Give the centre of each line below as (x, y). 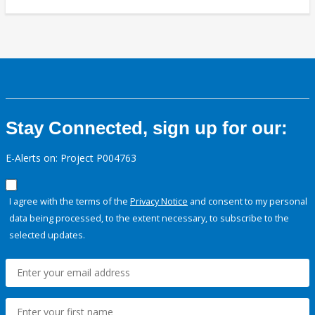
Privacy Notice (159, 201)
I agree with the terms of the (70, 201)
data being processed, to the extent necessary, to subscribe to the (149, 218)
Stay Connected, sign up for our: (147, 128)
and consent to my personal (247, 201)
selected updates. (47, 235)
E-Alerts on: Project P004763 (71, 158)
